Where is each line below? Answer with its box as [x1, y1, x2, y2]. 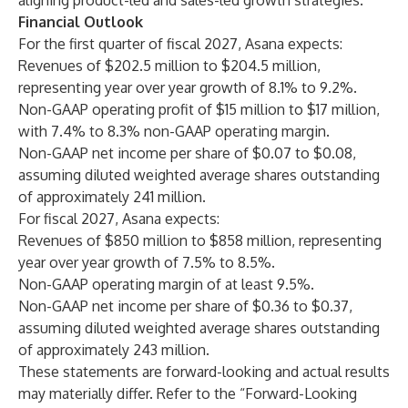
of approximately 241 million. [18, 188, 206, 206]
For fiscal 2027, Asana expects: [18, 209, 219, 228]
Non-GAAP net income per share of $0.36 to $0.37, [18, 297, 352, 315]
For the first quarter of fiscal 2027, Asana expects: [18, 35, 342, 53]
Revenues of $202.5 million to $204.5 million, [18, 56, 321, 75]
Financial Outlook [18, 13, 143, 31]
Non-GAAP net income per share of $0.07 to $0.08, [18, 144, 356, 162]
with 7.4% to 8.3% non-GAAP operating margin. [18, 122, 330, 140]
